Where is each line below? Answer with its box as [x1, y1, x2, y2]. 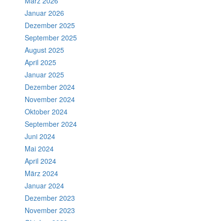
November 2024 [25, 94, 75, 104]
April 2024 [25, 156, 56, 166]
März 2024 [25, 168, 58, 178]
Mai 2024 [25, 144, 54, 153]
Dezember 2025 [25, 20, 75, 30]
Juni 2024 [25, 131, 55, 141]
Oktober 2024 [25, 107, 68, 116]
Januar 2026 [25, 8, 64, 18]
